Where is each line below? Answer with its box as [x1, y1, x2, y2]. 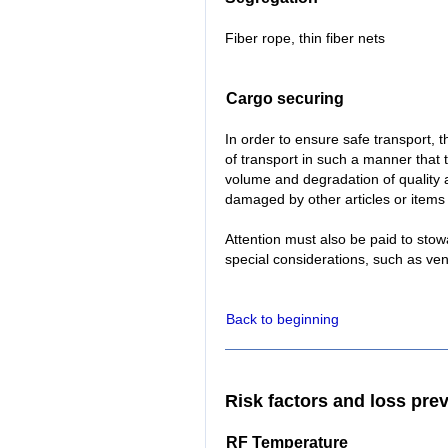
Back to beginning [226, 311, 339, 328]
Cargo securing [226, 90, 344, 108]
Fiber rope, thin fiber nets [225, 30, 385, 47]
